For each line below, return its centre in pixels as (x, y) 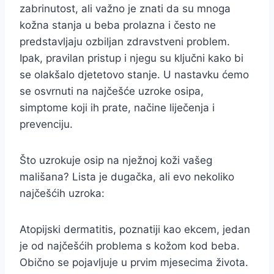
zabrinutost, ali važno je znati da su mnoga (125, 9)
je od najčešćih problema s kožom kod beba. (130, 246)
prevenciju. (46, 124)
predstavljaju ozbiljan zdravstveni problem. (125, 42)
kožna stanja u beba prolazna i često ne (118, 25)
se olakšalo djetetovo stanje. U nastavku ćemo (134, 75)
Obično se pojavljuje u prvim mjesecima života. (134, 262)
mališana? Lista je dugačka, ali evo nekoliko (127, 177)
